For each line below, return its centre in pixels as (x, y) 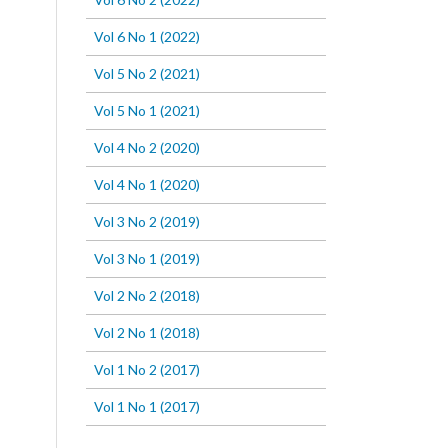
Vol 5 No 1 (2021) (147, 111)
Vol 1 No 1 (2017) (147, 407)
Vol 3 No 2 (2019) (147, 222)
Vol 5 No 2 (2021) (147, 74)
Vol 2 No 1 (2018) (147, 333)
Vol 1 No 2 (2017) (147, 370)
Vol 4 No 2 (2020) (147, 148)
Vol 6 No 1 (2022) (147, 37)
